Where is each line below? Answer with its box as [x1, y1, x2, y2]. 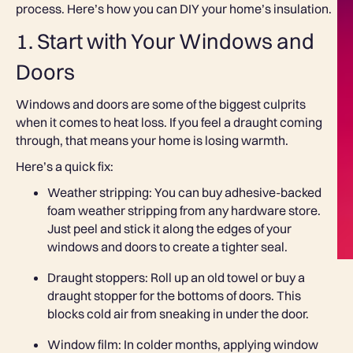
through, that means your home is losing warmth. [16, 132, 291, 149]
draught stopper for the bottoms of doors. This [47, 288, 301, 304]
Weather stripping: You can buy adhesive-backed [47, 184, 321, 201]
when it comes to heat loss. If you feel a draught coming [16, 114, 322, 131]
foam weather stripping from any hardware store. [47, 203, 321, 219]
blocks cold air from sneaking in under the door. [47, 306, 309, 322]
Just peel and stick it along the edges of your [47, 221, 292, 237]
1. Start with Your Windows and [16, 28, 314, 55]
